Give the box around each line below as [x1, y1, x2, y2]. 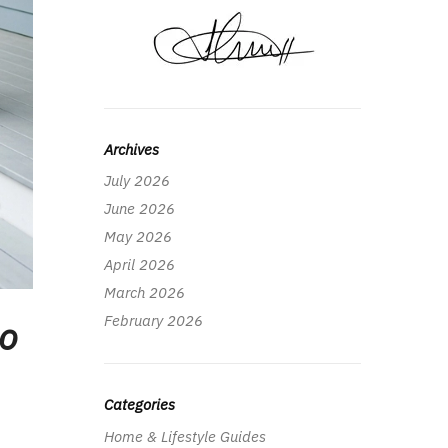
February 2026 [103, 311, 203, 331]
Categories [103, 395, 175, 415]
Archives [103, 139, 159, 159]
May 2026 [103, 227, 172, 247]
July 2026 [103, 171, 170, 191]
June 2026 [103, 199, 175, 219]
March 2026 [103, 283, 185, 303]
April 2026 [103, 255, 175, 275]
